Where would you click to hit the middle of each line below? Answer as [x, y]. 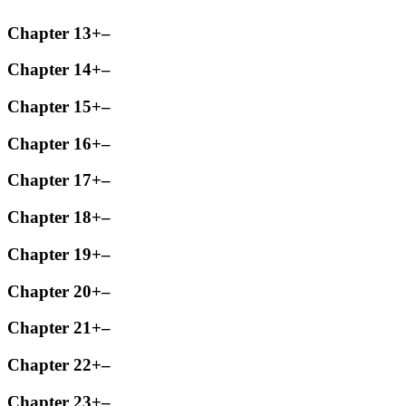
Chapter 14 [49, 70]
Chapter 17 [49, 180]
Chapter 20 [49, 291]
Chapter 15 [49, 106]
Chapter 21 [49, 328]
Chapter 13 [49, 33]
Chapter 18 [49, 217]
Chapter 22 [49, 364]
